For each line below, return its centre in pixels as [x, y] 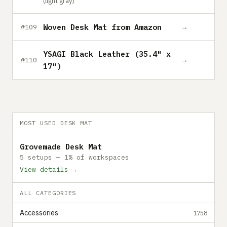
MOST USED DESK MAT [56, 123]
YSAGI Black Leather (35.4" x [107, 54]
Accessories [39, 213]
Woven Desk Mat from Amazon [102, 27]
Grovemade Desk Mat [61, 146]
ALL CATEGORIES [48, 193]
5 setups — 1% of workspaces [74, 157]
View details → [48, 169]
